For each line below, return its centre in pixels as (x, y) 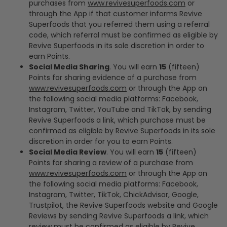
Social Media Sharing (69, 67)
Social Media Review (68, 152)
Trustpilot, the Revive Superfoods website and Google (123, 205)
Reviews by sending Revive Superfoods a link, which (119, 216)
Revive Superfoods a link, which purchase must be (117, 120)
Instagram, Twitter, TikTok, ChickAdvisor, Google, (114, 195)
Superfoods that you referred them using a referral (119, 24)
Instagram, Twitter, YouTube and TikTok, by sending (120, 109)
